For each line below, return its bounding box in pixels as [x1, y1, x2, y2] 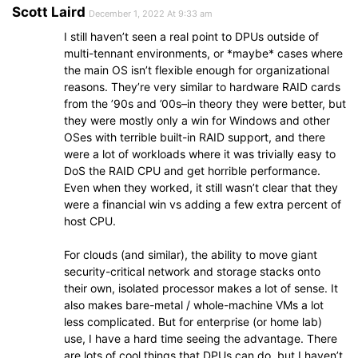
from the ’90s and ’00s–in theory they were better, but [64, 96, 346, 110]
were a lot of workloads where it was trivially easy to [64, 146, 336, 161]
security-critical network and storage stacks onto [64, 264, 320, 278]
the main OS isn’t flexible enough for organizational [64, 62, 329, 77]
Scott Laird [12, 3, 86, 20]
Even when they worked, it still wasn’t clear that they [64, 180, 338, 194]
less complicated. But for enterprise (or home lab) [64, 314, 322, 328]
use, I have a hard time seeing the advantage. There [64, 331, 337, 345]
